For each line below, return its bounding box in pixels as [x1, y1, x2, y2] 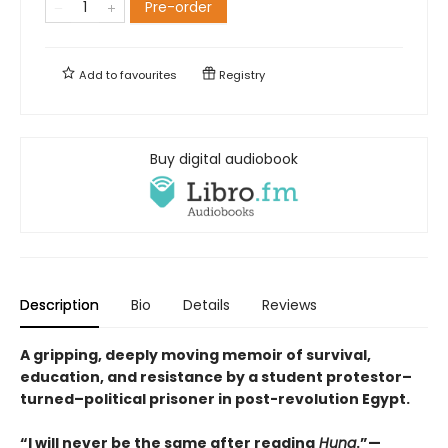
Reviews [262, 294, 317, 315]
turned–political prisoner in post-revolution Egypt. [20, 388, 410, 409]
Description [20, 294, 99, 315]
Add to [76, 66, 120, 83]
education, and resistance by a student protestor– [20, 366, 412, 387]
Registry [216, 66, 265, 83]
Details [183, 294, 230, 315]
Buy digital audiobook [150, 148, 298, 169]
